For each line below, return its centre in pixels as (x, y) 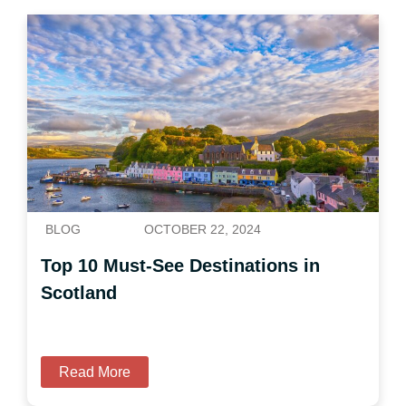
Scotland (79, 293)
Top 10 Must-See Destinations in (180, 266)
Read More (95, 372)
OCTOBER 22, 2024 (203, 230)
